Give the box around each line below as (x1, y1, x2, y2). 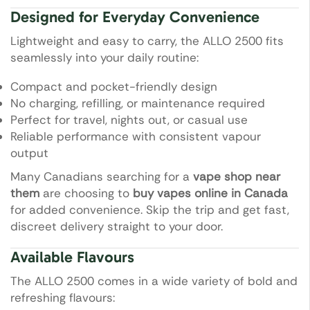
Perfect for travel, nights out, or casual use (10, 112, 248, 128)
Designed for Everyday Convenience (10, 7, 259, 26)
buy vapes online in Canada (133, 185, 288, 201)
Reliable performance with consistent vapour (10, 129, 261, 145)
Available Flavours (10, 247, 134, 266)
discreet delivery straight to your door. (10, 219, 223, 235)
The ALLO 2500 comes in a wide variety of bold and (10, 273, 298, 289)
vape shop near (193, 169, 280, 185)
